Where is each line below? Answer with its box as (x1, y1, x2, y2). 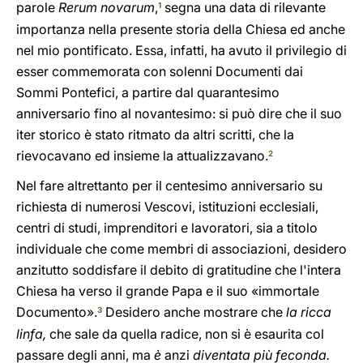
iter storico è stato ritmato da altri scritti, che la (16, 126, 294, 143)
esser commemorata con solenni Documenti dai (16, 63, 303, 79)
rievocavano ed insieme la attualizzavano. (16, 147, 268, 164)
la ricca (286, 304, 331, 320)
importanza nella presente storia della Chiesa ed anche (16, 21, 345, 37)
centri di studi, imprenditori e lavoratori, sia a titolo (16, 220, 318, 236)
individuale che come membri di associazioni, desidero (16, 241, 347, 257)
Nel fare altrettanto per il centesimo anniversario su (16, 177, 322, 194)
